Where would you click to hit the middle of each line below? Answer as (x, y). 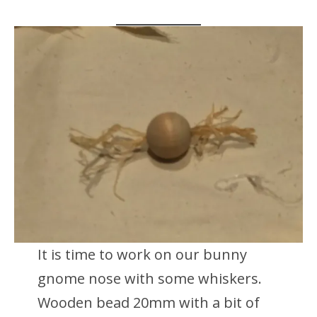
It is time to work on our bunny (142, 254)
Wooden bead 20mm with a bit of (148, 302)
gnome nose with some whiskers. (149, 278)
